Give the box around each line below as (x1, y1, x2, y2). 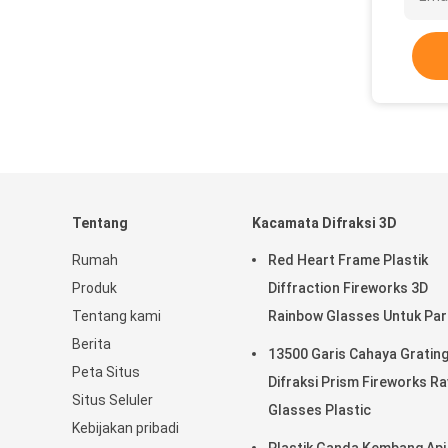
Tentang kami (72, 308, 161, 324)
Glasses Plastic (268, 402, 371, 418)
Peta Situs (72, 364, 140, 380)
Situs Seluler (72, 392, 153, 408)
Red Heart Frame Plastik (268, 252, 428, 268)
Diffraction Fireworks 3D (268, 280, 428, 296)
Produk (72, 280, 117, 296)
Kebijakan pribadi (72, 420, 179, 436)
